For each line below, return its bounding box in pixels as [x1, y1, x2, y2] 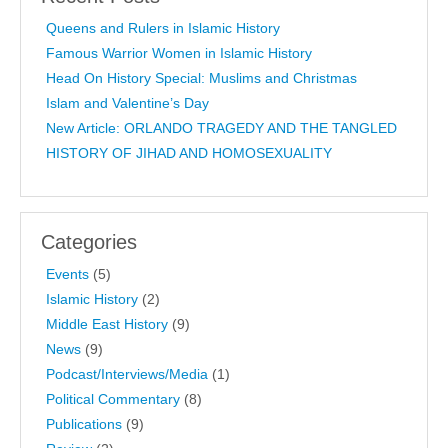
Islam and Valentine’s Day [46, 95, 209, 112]
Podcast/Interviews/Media [46, 366, 208, 383]
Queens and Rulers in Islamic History [46, 20, 280, 37]
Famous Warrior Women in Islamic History [46, 45, 312, 62]
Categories [41, 231, 137, 254]
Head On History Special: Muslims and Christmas [46, 70, 357, 87]
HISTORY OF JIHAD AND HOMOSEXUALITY [46, 145, 332, 162]
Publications [46, 416, 122, 433]
